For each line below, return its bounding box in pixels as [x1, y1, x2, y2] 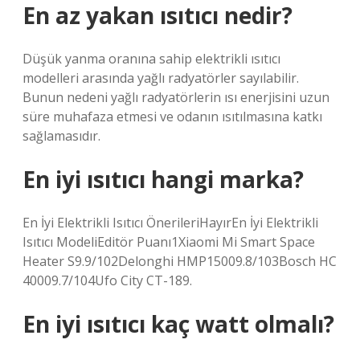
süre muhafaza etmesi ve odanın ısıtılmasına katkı [22, 108, 322, 125]
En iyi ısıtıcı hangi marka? [22, 164, 304, 194]
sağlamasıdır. [22, 127, 100, 145]
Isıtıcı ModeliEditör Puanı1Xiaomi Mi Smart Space [22, 233, 315, 251]
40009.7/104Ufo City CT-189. [22, 272, 192, 289]
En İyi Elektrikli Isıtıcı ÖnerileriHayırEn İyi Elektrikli [22, 214, 318, 231]
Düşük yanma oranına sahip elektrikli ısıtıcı [22, 50, 280, 67]
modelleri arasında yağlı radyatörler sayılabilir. [22, 69, 299, 87]
